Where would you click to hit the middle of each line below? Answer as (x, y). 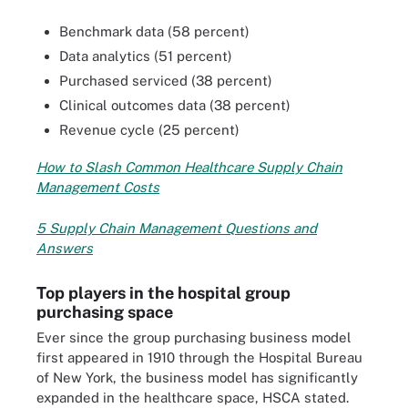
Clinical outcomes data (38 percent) (175, 105)
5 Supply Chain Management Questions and (177, 228)
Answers (65, 248)
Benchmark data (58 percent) (154, 31)
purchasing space (105, 311)
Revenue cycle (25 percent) (151, 129)
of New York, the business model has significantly (197, 377)
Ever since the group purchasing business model (194, 337)
